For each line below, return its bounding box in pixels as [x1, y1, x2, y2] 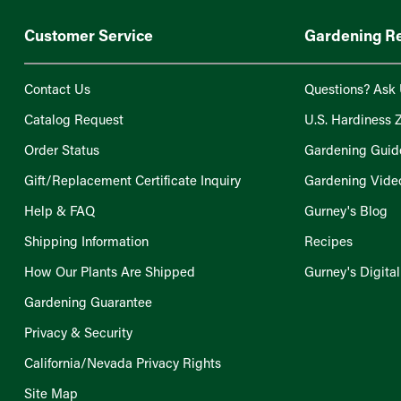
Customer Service [23, 25, 153, 46]
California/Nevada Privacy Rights [23, 354, 221, 371]
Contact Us [23, 80, 90, 98]
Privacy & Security [23, 323, 132, 341]
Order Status [23, 141, 99, 158]
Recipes [304, 232, 354, 250]
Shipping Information [23, 232, 149, 250]
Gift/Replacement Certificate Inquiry [23, 171, 241, 189]
